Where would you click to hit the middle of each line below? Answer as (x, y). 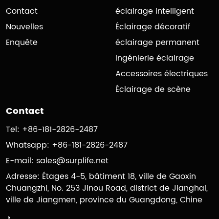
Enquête (22, 43)
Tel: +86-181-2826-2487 (52, 130)
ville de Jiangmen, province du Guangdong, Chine (104, 200)
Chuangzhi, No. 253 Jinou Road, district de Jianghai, (107, 188)
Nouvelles (24, 27)
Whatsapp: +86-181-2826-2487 (67, 145)
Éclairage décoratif (153, 27)
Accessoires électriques (162, 74)
